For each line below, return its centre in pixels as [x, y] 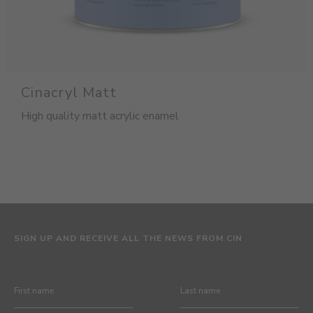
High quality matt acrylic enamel [100, 116]
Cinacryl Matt [69, 93]
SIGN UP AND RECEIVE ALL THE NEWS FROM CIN [128, 238]
